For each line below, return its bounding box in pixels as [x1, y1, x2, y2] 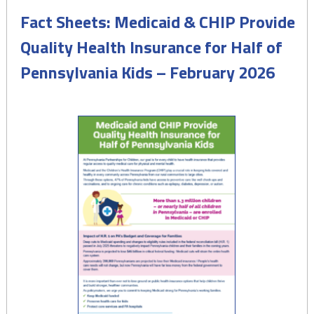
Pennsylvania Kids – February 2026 [20, 60, 275, 85]
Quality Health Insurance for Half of [20, 34, 282, 60]
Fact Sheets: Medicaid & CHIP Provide [20, 9, 295, 34]
